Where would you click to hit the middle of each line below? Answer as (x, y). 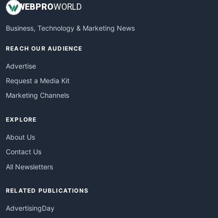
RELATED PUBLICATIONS (47, 190)
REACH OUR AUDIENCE (44, 48)
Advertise (21, 66)
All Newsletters (29, 166)
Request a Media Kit (38, 81)
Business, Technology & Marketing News (70, 28)
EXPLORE (21, 119)
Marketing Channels (37, 95)
